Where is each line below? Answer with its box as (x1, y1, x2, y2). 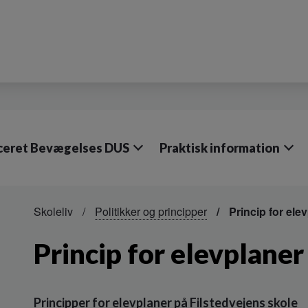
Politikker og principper (95, 203, 207, 219)
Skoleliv (34, 203, 76, 219)
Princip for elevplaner (34, 236, 304, 270)
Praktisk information (159, 140, 280, 155)
